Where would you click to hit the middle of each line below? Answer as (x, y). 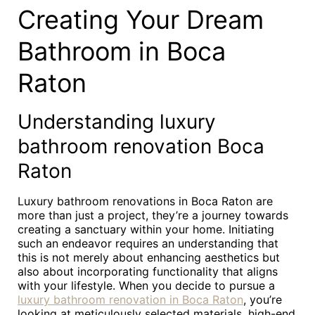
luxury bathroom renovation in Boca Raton (130, 300)
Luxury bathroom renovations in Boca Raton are (145, 201)
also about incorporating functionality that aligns (148, 271)
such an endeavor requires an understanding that (148, 243)
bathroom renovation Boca (141, 146)
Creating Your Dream (141, 20)
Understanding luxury (117, 122)
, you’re (263, 300)
